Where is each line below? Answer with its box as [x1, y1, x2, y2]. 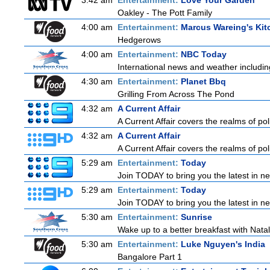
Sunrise [181, 212, 212, 222]
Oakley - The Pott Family [118, 8, 212, 17]
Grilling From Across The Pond [118, 89, 234, 99]
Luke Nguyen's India [181, 239, 265, 249]
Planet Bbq [181, 77, 226, 86]
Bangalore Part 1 [118, 252, 182, 262]
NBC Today [181, 49, 227, 59]
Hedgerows [118, 35, 161, 45]
